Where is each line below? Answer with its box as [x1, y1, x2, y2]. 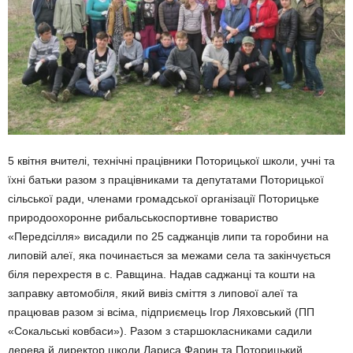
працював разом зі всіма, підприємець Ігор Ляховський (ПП [8, 306, 314, 318]
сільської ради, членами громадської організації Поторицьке [8, 192, 319, 205]
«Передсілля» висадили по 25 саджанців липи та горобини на [8, 230, 329, 243]
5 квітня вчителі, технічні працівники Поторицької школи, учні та [8, 154, 335, 167]
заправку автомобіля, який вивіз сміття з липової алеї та [8, 287, 298, 299]
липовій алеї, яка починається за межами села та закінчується [8, 249, 331, 262]
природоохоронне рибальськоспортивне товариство [8, 211, 278, 224]
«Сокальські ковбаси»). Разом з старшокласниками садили [8, 325, 312, 337]
